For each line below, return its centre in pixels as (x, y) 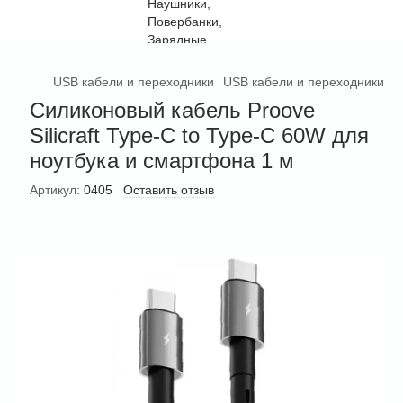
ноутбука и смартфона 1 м (162, 161)
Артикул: (55, 190)
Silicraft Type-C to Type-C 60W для (199, 135)
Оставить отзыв (169, 190)
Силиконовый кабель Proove (172, 110)
